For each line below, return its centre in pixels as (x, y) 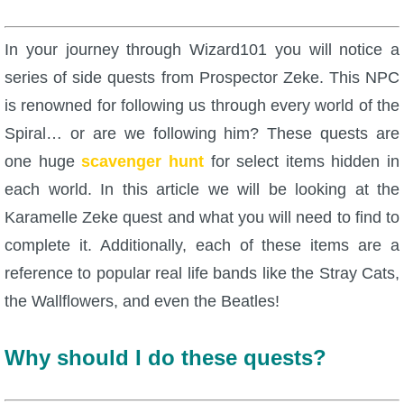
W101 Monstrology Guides (107, 60)
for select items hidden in (301, 161)
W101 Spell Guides (85, 284)
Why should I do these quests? (165, 358)
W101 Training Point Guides (113, 340)
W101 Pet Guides (79, 116)
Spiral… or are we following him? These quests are (202, 133)
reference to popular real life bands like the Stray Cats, (202, 273)
